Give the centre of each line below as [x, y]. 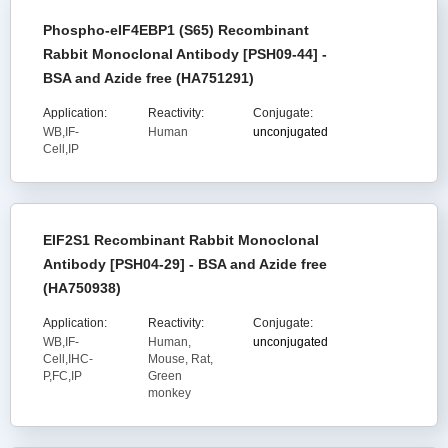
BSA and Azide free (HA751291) [148, 78]
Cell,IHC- [68, 359]
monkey [169, 393]
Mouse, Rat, [180, 359]
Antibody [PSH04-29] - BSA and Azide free [185, 264]
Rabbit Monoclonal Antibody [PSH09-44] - [185, 54]
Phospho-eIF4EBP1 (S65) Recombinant [176, 30]
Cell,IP [61, 149]
